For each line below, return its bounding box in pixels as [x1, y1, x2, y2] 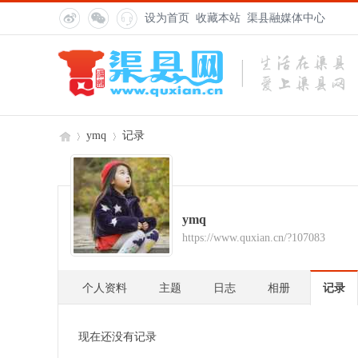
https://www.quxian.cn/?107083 [182, 232, 325, 244]
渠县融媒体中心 [247, 12, 325, 24]
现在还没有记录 [78, 331, 157, 343]
